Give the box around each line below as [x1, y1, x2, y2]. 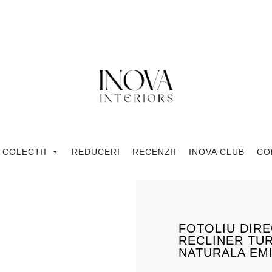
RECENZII [132, 147, 177, 157]
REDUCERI [71, 147, 120, 157]
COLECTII [2, 147, 47, 157]
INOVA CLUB [188, 147, 245, 157]
